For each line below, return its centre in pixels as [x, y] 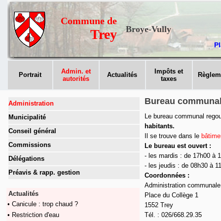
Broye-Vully [148, 29]
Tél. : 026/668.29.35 [173, 215]
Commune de [89, 21]
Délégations [26, 159]
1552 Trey [159, 205]
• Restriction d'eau [33, 215]
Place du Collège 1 [171, 195]
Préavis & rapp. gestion [44, 172]
